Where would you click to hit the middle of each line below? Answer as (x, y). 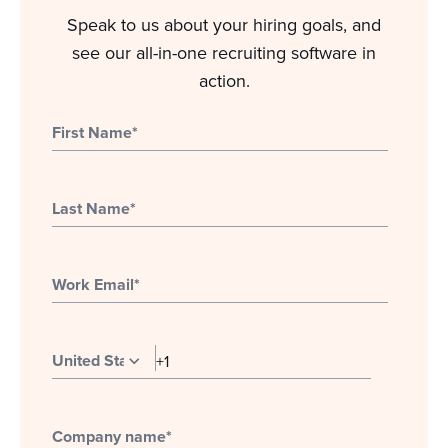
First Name (92, 132)
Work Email (93, 284)
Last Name (91, 208)
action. (224, 80)
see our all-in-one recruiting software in (224, 52)
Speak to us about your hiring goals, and (224, 24)
